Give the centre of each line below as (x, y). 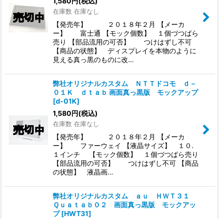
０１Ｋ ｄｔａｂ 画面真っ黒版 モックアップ (125, 92)
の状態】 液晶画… (83, 172)
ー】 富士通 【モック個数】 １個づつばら (126, 33)
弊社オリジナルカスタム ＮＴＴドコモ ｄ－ (125, 83)
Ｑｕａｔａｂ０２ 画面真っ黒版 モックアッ (124, 204)
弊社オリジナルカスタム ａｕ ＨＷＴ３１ (125, 196)
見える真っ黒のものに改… (93, 59)
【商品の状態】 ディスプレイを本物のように (125, 50)
